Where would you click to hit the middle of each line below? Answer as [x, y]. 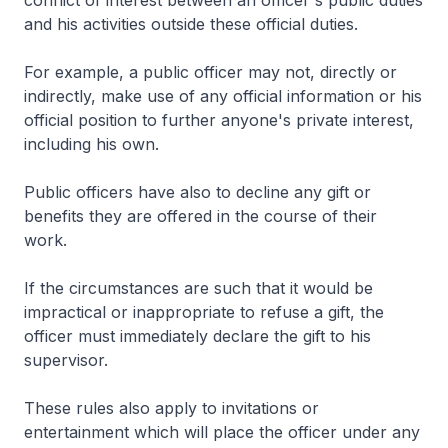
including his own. [91, 144]
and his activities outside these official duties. [191, 24]
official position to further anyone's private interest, [219, 120]
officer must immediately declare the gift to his [197, 336]
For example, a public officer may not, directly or [210, 72]
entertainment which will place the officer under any [222, 432]
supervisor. [66, 360]
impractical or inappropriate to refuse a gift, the [204, 312]
